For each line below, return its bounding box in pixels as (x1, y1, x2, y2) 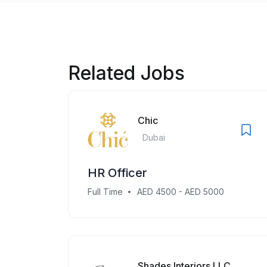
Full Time (88, 187, 123, 197)
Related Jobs (68, 61, 185, 85)
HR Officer (88, 166, 147, 180)
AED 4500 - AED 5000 (137, 187, 224, 197)
